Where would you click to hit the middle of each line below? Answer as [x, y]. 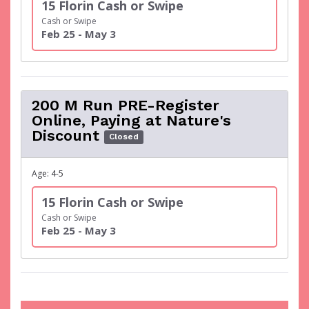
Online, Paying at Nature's [131, 120]
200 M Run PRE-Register [126, 105]
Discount [66, 136]
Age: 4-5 [48, 173]
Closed [124, 137]
